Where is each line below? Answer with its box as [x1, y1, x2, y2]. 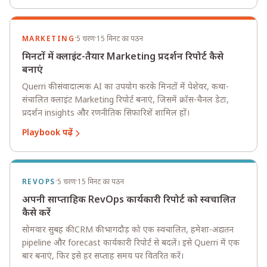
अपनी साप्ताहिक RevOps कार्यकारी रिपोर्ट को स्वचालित [22, 194, 236, 207]
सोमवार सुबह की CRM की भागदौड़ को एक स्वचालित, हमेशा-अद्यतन [22, 225, 234, 236]
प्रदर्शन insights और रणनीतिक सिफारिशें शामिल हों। [22, 108, 190, 119]
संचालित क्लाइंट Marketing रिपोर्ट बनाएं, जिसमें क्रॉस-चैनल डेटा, [22, 95, 229, 106]
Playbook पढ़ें [22, 128, 73, 139]
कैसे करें [22, 207, 51, 220]
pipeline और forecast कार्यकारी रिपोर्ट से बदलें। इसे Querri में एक [22, 238, 240, 249]
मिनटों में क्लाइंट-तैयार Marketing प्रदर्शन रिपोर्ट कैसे [22, 51, 223, 64]
